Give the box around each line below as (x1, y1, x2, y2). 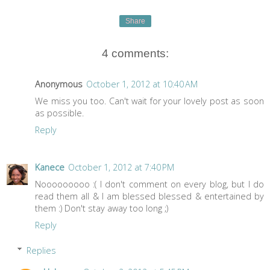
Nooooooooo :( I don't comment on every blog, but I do (35, 178, 264, 190)
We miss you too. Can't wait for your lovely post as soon (35, 95, 264, 107)
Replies (27, 244, 57, 256)
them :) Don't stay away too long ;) (35, 202, 168, 215)
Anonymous (35, 78, 83, 90)
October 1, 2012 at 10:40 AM (86, 78, 198, 90)
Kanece (35, 162, 64, 174)
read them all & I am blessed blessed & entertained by (35, 190, 264, 202)
